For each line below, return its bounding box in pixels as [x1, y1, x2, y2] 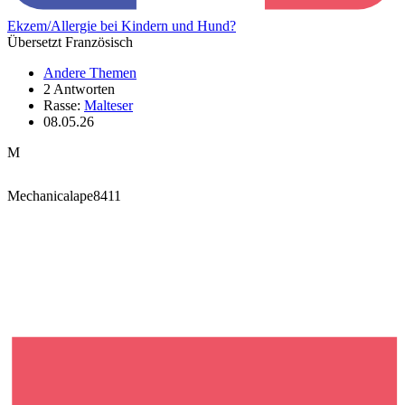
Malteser [84, 97, 133, 113]
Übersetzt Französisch [7, 33, 133, 50]
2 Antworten [43, 80, 115, 97]
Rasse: [43, 97, 84, 113]
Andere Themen [43, 64, 137, 80]
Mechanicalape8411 [7, 187, 121, 203]
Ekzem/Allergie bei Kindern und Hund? [7, 17, 236, 33]
